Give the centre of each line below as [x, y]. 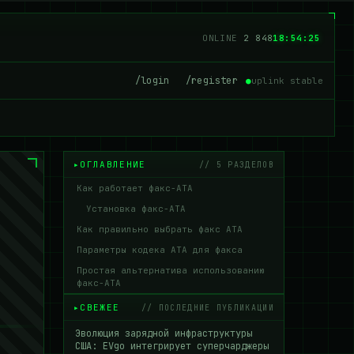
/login [152, 81]
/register [211, 81]
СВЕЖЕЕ [100, 307]
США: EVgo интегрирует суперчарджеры [172, 346]
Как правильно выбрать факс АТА [160, 229]
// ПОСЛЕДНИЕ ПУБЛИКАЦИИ [207, 307]
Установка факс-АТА [136, 209]
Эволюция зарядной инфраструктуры [164, 333]
